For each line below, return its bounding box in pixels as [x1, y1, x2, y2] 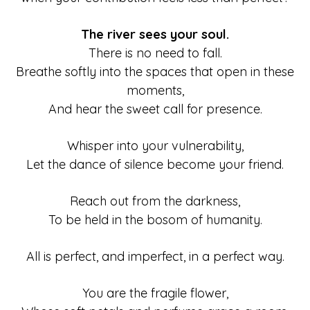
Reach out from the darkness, [70, 193, 240, 209]
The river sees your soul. [81, 26, 229, 42]
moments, [126, 82, 184, 98]
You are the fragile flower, [82, 285, 228, 301]
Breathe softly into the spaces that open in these [16, 64, 294, 80]
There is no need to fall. [88, 45, 222, 61]
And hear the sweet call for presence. [48, 101, 262, 117]
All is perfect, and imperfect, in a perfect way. [26, 248, 284, 264]
